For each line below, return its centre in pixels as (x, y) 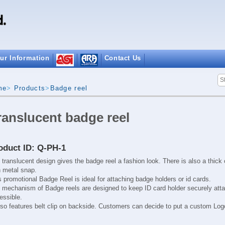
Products (30, 88)
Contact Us (123, 58)
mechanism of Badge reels (41, 188)
